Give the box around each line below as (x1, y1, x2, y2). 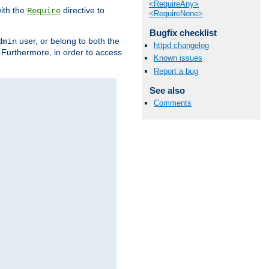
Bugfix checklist (149, 28, 217, 38)
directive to (61, 5, 104, 15)
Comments (154, 98, 192, 107)
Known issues (154, 53, 202, 63)
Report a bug (154, 66, 198, 76)
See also (149, 85, 185, 95)
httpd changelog (154, 41, 209, 50)
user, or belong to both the (17, 35, 119, 46)
